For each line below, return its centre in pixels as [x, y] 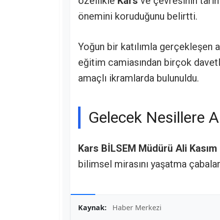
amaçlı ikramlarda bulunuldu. [138, 78]
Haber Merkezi [137, 207]
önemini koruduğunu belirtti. [138, 16]
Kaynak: [92, 207]
